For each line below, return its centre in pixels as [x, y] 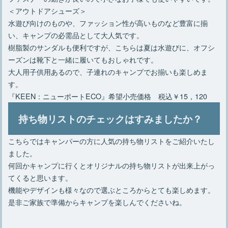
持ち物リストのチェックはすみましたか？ [110, 119]
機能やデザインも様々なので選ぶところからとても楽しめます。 [112, 190]
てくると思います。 [40, 178]
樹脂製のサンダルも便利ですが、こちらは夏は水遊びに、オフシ [112, 47]
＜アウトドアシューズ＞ [48, 11]
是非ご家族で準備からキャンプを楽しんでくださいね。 [97, 202]
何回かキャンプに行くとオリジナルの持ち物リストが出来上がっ [112, 165]
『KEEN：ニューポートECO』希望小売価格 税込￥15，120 [108, 96]
